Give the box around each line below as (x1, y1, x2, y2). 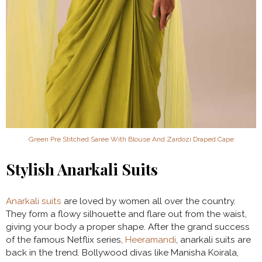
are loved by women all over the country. (61, 196, 236, 207)
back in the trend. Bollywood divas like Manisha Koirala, (6, 247, 239, 258)
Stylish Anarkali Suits (6, 159, 158, 180)
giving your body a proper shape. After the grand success (6, 222, 250, 233)
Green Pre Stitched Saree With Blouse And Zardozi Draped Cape (28, 135, 234, 144)
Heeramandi (125, 235, 176, 246)
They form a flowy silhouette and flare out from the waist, (6, 209, 247, 220)
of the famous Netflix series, (6, 235, 125, 246)
